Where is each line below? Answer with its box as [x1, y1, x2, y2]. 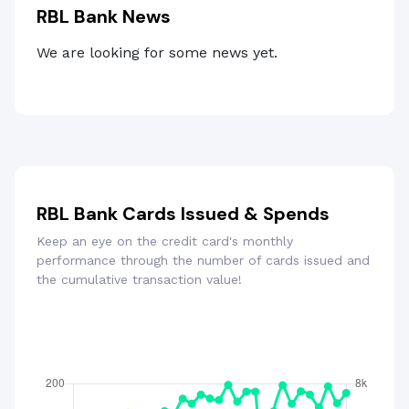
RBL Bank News [37, 5, 171, 29]
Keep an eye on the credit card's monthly [37, 234, 293, 249]
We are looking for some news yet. [37, 44, 278, 62]
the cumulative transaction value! [37, 272, 242, 288]
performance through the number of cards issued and [37, 253, 370, 268]
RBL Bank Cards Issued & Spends [37, 202, 330, 226]
